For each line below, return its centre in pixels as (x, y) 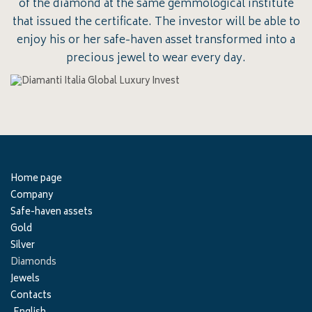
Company (32, 196)
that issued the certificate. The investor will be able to (156, 23)
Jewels (25, 280)
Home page (36, 180)
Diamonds (33, 263)
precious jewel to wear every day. (156, 59)
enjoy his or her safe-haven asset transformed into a (156, 41)
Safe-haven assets (52, 213)
